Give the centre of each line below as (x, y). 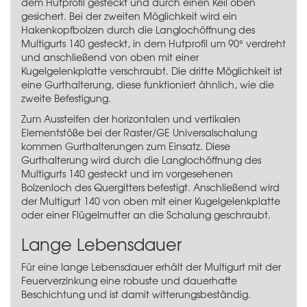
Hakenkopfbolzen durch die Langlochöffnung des (138, 29)
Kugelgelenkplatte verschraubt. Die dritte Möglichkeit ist (152, 70)
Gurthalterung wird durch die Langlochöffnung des (141, 159)
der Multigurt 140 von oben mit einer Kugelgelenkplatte (151, 200)
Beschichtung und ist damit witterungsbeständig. (136, 294)
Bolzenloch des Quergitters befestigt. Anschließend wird (150, 187)
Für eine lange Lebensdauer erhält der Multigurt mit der (151, 266)
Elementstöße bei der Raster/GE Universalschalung (139, 132)
